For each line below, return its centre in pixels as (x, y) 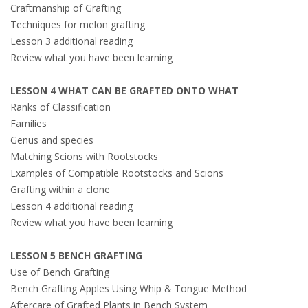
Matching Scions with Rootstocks (84, 156)
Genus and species (52, 140)
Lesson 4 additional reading (71, 206)
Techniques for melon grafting (78, 24)
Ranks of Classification (60, 107)
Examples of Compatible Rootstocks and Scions (117, 173)
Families (29, 123)
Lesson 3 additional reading (71, 41)
